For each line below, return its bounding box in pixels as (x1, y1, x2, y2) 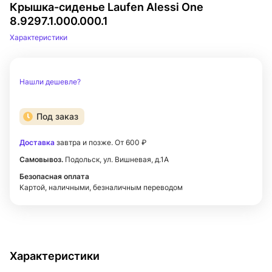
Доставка (19, 138, 55, 147)
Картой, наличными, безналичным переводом (19, 183, 183, 192)
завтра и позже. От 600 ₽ (55, 138, 146, 147)
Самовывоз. (19, 155, 63, 164)
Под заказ (36, 111, 78, 121)
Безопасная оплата (19, 172, 89, 181)
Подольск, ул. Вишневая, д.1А (63, 155, 169, 164)
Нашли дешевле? (19, 77, 81, 86)
